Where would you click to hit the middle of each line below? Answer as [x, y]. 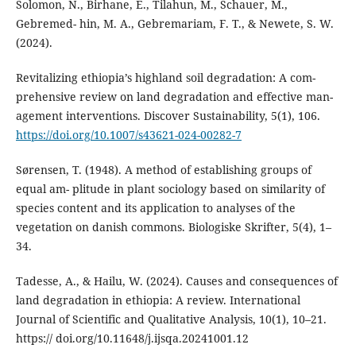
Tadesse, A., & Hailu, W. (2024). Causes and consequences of [176, 281]
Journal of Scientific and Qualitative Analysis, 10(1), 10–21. [171, 319]
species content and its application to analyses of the [155, 208]
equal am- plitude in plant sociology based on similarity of [170, 189]
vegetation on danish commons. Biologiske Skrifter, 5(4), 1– [173, 227]
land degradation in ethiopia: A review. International [158, 300]
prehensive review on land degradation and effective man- [174, 97]
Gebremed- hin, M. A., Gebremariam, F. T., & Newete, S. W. [174, 23]
